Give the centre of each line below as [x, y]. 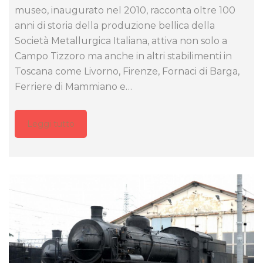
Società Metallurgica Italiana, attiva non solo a [121, 41]
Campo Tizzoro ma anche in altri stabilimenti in [123, 56]
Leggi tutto [51, 124]
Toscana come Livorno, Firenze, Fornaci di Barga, [127, 71]
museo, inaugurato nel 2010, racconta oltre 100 [125, 10]
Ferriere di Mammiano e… [73, 86]
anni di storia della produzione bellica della [115, 25]
